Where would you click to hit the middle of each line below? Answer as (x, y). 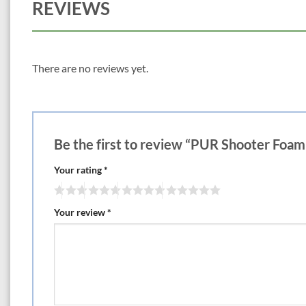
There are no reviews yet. (90, 68)
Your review (81, 212)
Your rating (79, 169)
